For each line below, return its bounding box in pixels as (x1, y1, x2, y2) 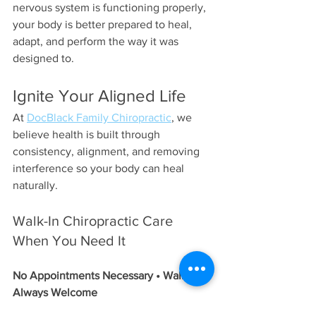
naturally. (13, 179, 58, 192)
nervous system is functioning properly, (13, 1, 209, 14)
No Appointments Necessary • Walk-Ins (13, 269, 207, 282)
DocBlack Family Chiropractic (27, 111, 171, 124)
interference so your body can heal (13, 162, 187, 175)
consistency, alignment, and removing (13, 145, 202, 158)
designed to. (13, 52, 74, 65)
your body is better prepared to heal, (13, 18, 195, 31)
